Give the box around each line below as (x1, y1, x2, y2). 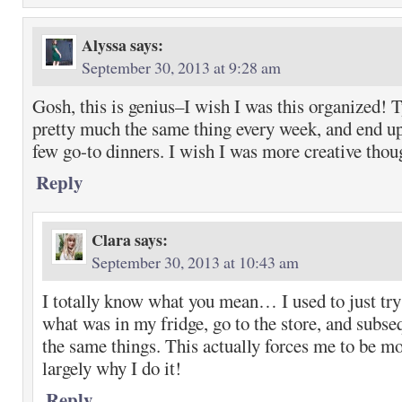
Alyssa (82, 33, 127, 57)
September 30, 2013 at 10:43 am (92, 251, 299, 273)
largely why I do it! (42, 355, 181, 380)
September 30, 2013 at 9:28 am (82, 57, 281, 78)
